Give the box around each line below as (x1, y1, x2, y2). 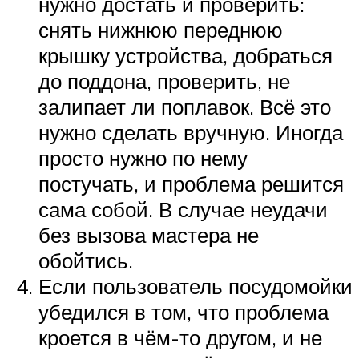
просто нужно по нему (38, 144, 248, 171)
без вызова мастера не (38, 221, 259, 248)
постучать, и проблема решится (38, 170, 344, 196)
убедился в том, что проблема (38, 298, 329, 325)
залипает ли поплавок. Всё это (38, 93, 331, 119)
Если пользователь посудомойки (38, 272, 353, 299)
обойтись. (38, 247, 133, 273)
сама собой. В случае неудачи (38, 196, 328, 222)
